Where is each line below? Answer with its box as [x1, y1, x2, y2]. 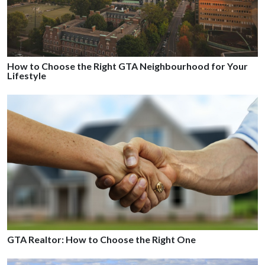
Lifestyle [7, 69, 46, 81]
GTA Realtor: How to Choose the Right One [7, 234, 196, 245]
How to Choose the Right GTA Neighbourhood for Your [7, 60, 248, 72]
